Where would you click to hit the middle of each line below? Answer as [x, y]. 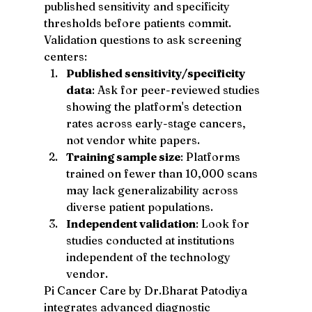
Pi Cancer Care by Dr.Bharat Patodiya [147, 290]
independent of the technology [149, 257]
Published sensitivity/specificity [156, 73]
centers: [65, 56]
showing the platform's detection [155, 106]
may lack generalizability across [153, 190]
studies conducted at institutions [151, 240]
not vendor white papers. [133, 140]
